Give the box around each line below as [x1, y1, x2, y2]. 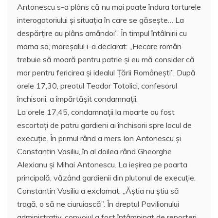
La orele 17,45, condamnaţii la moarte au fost [17, 107, 175, 117]
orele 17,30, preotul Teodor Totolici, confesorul [17, 80, 177, 91]
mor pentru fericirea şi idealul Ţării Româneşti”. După [17, 67, 196, 77]
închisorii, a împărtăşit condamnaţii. [17, 93, 138, 104]
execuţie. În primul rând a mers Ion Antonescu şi [17, 133, 181, 143]
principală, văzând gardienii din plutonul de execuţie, [17, 172, 196, 182]
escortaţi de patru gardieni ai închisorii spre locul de [17, 120, 192, 130]
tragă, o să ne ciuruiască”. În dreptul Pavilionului [17, 199, 179, 209]
